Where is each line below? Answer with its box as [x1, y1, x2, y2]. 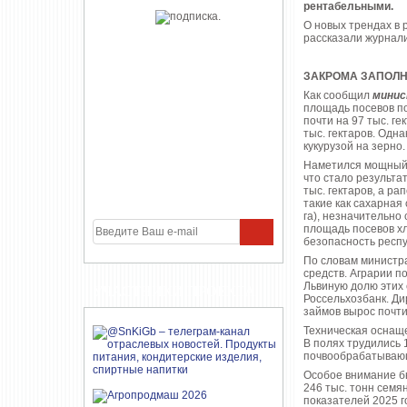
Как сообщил [303, 89, 372, 102]
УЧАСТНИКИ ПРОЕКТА [93, 283, 255, 299]
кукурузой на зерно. [303, 140, 405, 153]
